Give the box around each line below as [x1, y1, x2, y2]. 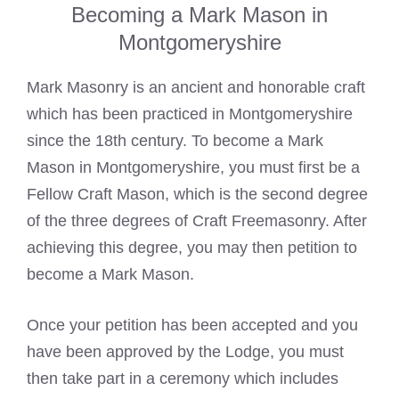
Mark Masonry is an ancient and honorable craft [27, 78, 365, 97]
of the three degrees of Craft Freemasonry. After [27, 212, 367, 231]
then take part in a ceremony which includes [27, 370, 338, 388]
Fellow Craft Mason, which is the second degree [27, 185, 368, 204]
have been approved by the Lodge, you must [27, 343, 344, 362]
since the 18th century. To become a [27, 132, 288, 151]
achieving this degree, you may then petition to [27, 239, 357, 257]
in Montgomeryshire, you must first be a [75, 159, 360, 177]
